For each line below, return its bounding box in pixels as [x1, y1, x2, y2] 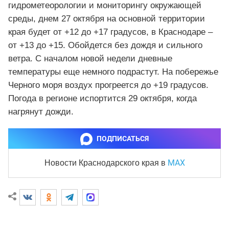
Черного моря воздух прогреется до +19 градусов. [8, 80, 209, 90]
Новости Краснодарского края [44, 158, 161, 167]
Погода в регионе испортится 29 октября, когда [8, 93, 197, 103]
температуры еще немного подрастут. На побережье [8, 66, 218, 77]
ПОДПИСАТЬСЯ [97, 134, 149, 143]
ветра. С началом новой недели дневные [8, 53, 172, 63]
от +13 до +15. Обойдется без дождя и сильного [8, 40, 202, 50]
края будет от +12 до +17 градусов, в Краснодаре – [8, 27, 213, 37]
